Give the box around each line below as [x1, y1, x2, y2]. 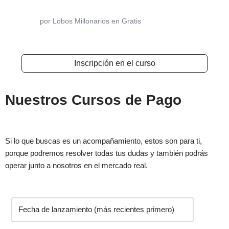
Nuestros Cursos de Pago [5, 92, 181, 108]
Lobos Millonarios [53, 17, 109, 26]
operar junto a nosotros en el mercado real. [5, 161, 148, 170]
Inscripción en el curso [74, 59, 155, 68]
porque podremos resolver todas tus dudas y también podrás [5, 149, 208, 158]
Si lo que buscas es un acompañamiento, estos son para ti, [5, 136, 202, 146]
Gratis [122, 17, 141, 26]
